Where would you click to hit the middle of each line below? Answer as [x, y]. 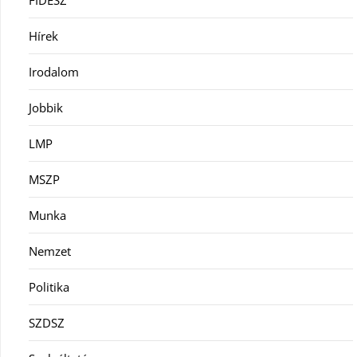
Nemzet [50, 251]
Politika [49, 286]
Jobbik [46, 107]
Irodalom [54, 71]
